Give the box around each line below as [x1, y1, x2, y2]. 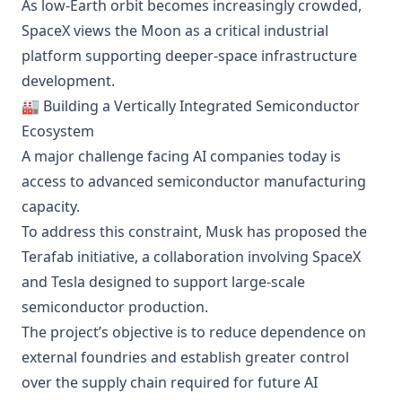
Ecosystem [22, 121, 94, 141]
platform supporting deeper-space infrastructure [22, 46, 357, 66]
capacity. [22, 197, 80, 216]
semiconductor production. [22, 297, 208, 317]
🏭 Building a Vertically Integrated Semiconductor [22, 96, 360, 116]
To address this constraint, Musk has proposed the [22, 222, 367, 241]
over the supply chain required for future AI [22, 372, 318, 392]
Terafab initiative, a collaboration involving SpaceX [22, 247, 361, 267]
